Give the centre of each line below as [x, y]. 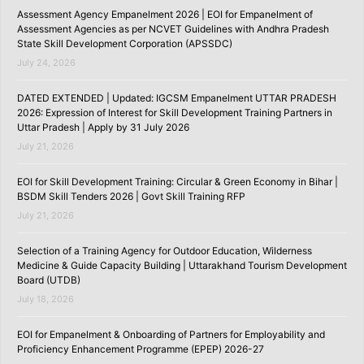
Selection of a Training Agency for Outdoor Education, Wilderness [165, 250]
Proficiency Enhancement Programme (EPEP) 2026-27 [141, 349]
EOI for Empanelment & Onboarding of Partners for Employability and [171, 334]
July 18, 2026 [45, 299]
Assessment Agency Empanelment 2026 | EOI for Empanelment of [165, 14]
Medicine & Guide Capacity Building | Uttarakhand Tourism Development [182, 265]
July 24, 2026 [46, 62]
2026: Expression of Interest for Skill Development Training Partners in [175, 112]
